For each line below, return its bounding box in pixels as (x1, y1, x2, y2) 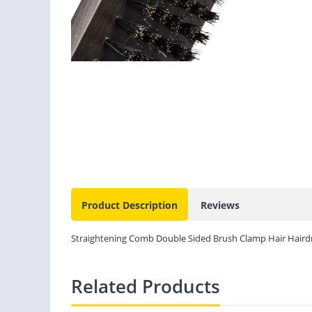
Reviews (201, 198, 240, 212)
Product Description (81, 198, 178, 212)
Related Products (71, 274, 220, 299)
